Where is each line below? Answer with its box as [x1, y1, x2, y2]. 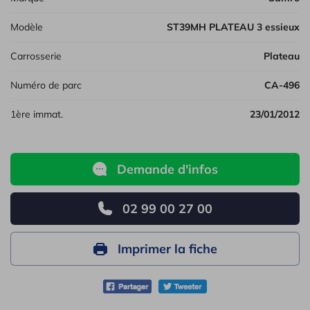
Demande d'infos [116, 161, 218, 177]
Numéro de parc [17, 78, 82, 91]
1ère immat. [16, 107, 63, 120]
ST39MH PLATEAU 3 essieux [173, 20, 300, 33]
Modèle [19, 20, 43, 33]
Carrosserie [17, 49, 62, 62]
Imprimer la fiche [117, 240, 217, 257]
